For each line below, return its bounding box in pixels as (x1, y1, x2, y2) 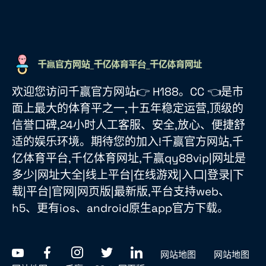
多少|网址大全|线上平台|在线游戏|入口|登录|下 (12, 167, 244, 183)
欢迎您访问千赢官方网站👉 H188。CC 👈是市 (12, 84, 243, 100)
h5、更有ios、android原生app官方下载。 (12, 201, 229, 216)
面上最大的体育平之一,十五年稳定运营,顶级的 (12, 101, 243, 116)
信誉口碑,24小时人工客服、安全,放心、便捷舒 (12, 118, 245, 133)
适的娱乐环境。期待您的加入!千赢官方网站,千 (12, 134, 243, 150)
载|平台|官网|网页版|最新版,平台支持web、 (12, 184, 230, 199)
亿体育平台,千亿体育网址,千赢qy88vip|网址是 (12, 151, 246, 166)
